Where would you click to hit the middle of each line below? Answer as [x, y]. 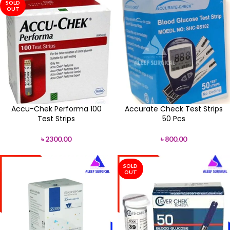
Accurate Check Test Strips [174, 109]
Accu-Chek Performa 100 [56, 109]
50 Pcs [174, 119]
